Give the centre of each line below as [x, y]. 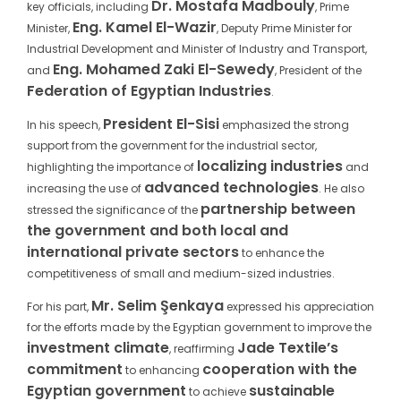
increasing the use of [85, 189]
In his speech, [65, 125]
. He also [341, 189]
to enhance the [282, 253]
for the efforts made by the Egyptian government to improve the [199, 328]
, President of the [318, 71]
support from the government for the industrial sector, [172, 146]
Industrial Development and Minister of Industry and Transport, [197, 49]
